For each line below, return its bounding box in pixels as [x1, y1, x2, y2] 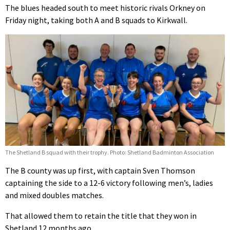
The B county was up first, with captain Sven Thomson [5, 165, 195, 176]
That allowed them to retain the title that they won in [5, 210, 197, 221]
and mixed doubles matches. [5, 190, 104, 201]
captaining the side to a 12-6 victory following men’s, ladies [5, 178, 213, 188]
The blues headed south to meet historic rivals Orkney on [5, 2, 205, 13]
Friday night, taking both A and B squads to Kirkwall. [5, 14, 187, 25]
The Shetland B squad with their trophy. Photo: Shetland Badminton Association [5, 148, 214, 157]
